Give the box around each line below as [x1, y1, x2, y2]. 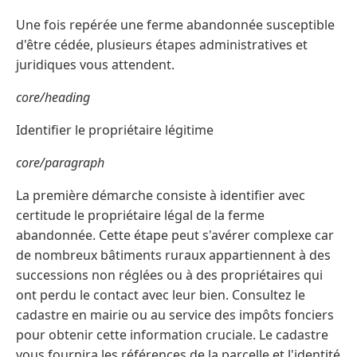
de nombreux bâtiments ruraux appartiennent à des [16, 245, 331, 264]
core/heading [16, 88, 90, 106]
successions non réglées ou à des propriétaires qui [16, 265, 323, 284]
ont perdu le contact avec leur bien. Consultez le [16, 285, 305, 304]
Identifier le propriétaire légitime [16, 120, 214, 139]
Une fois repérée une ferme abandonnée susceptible [16, 15, 335, 33]
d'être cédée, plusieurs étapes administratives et [16, 35, 308, 53]
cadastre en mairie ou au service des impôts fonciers [16, 305, 334, 324]
